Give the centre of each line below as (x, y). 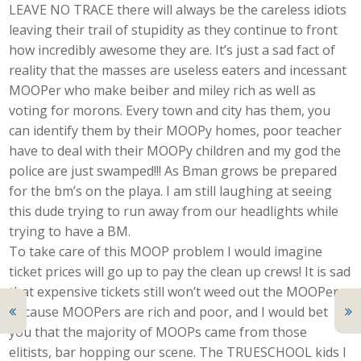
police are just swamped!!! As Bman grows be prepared (173, 170)
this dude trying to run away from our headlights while (174, 211)
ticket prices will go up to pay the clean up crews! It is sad (180, 271)
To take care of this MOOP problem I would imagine (166, 251)
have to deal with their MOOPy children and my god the (175, 150)
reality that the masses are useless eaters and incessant (178, 70)
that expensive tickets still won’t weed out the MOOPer (174, 291)
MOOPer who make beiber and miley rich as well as (163, 90)
